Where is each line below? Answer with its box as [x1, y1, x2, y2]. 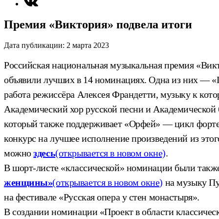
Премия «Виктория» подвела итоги [4, 18, 192, 31]
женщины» [4, 176, 53, 188]
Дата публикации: [4, 41, 65, 49]
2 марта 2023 [66, 41, 109, 49]
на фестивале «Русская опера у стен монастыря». [4, 191, 199, 202]
